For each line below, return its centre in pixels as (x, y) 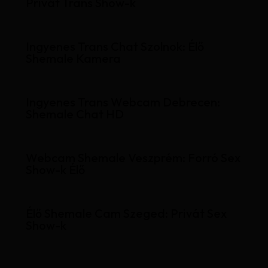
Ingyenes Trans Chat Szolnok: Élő (115, 47)
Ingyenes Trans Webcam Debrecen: (123, 102)
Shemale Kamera (73, 59)
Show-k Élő (55, 170)
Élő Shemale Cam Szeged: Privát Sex (126, 214)
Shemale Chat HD (74, 114)
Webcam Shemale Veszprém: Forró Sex (133, 158)
